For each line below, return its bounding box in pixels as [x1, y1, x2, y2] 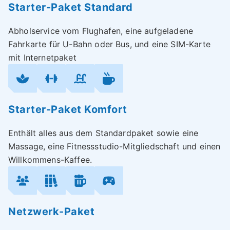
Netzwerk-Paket [8, 205, 94, 218]
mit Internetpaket [8, 52, 76, 63]
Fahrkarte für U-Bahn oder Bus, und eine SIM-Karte [8, 39, 210, 49]
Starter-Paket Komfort [8, 103, 127, 116]
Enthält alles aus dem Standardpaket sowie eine [8, 127, 199, 138]
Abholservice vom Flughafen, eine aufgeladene [8, 25, 194, 36]
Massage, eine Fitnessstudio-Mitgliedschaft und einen [8, 141, 221, 151]
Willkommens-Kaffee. [8, 154, 92, 165]
